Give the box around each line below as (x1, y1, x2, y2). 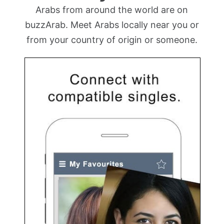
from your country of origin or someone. (26, 34, 197, 45)
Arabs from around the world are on (35, 4, 188, 15)
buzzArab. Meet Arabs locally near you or (24, 19, 199, 30)
